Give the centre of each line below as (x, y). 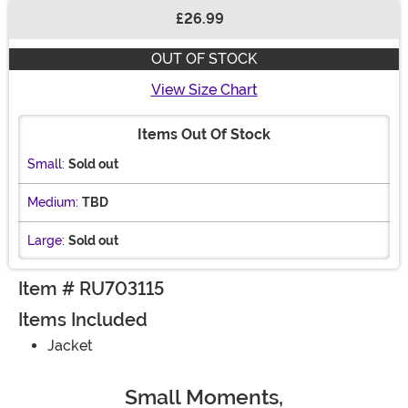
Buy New (49, 28)
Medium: (53, 203)
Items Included (83, 320)
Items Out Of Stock (204, 135)
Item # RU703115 (91, 289)
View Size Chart (204, 90)
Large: (46, 241)
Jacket (70, 346)
